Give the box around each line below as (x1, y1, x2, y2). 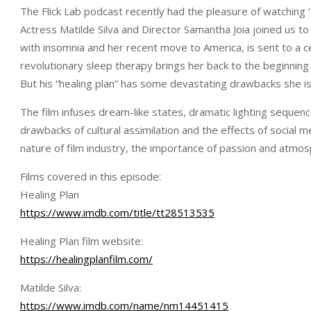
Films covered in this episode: (20, 169, 161, 183)
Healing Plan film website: (20, 234, 143, 248)
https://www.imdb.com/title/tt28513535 (20, 205, 215, 219)
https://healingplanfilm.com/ (20, 252, 153, 266)
